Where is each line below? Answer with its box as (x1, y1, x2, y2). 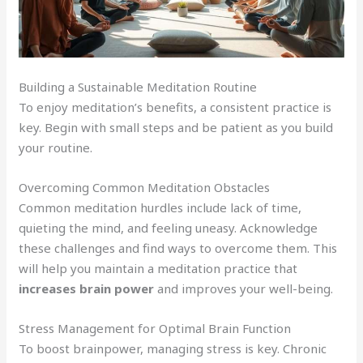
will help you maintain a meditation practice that (19, 259, 298, 276)
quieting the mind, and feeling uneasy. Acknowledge (19, 219, 318, 236)
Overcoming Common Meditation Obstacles (19, 178, 271, 195)
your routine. (19, 139, 93, 156)
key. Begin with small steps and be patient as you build (19, 118, 334, 135)
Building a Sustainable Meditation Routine (19, 78, 258, 95)
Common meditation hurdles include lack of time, (19, 199, 302, 216)
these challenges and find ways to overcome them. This (19, 239, 338, 256)
